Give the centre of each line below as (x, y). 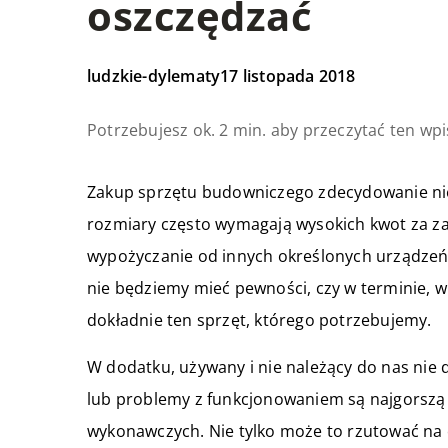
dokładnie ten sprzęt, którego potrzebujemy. (259, 320)
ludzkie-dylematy (154, 76)
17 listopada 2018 (288, 76)
